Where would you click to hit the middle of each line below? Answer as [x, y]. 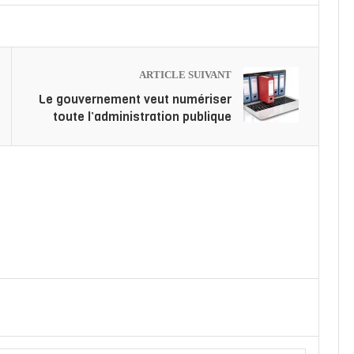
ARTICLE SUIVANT [186, 75]
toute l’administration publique [143, 117]
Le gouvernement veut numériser [136, 100]
